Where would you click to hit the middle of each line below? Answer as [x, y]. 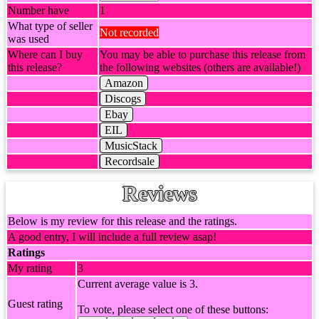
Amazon [124, 83]
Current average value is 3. [138, 284]
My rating [30, 268]
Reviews [159, 193]
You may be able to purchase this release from [203, 54]
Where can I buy [45, 54]
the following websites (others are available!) [200, 67]
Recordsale [130, 161]
